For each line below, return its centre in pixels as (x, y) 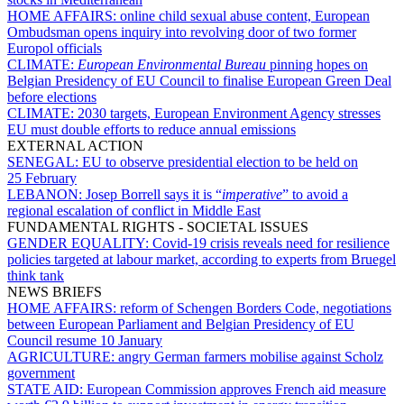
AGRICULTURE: (63, 356)
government (41, 372)
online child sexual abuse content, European (245, 15)
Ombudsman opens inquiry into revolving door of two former (182, 32)
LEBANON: (46, 194)
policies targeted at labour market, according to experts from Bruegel (202, 259)
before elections (52, 96)
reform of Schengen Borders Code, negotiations (256, 308)
